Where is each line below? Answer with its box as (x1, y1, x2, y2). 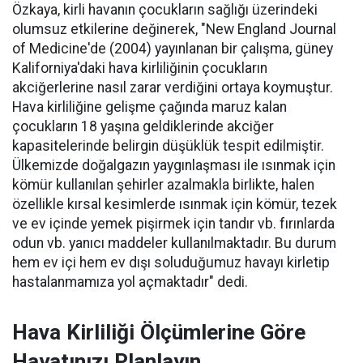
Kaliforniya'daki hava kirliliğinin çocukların (12, 60, 267, 76)
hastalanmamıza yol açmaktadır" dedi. (12, 274, 248, 290)
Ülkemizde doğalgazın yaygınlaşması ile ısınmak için (12, 157, 335, 173)
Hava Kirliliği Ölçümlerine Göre (12, 320, 305, 344)
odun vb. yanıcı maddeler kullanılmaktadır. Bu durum (12, 235, 336, 251)
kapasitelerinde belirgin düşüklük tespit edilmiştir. (12, 138, 324, 154)
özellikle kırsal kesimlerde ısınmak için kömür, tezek (12, 196, 337, 212)
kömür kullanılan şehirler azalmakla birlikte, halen (12, 177, 314, 193)
